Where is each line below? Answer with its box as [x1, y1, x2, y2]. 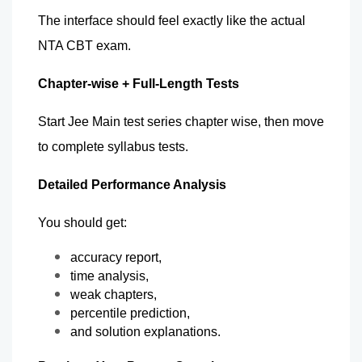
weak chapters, [70, 287, 157, 301]
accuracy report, [70, 250, 162, 264]
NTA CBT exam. [38, 38, 131, 53]
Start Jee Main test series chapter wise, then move [38, 114, 324, 128]
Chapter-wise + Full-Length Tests [38, 76, 249, 90]
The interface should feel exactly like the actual [38, 13, 305, 27]
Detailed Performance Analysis [38, 177, 226, 192]
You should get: [38, 215, 127, 229]
